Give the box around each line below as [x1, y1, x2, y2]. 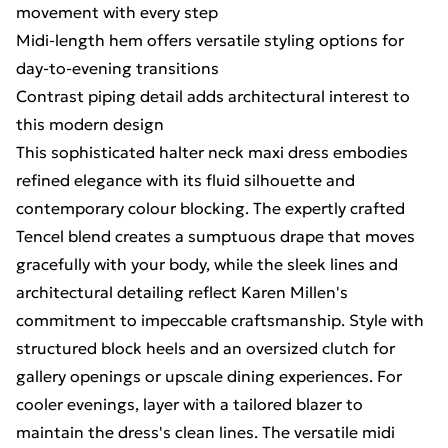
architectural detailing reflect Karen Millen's [16, 282, 348, 302]
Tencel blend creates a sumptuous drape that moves [16, 226, 415, 246]
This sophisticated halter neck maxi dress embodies [16, 142, 408, 162]
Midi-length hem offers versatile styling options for [16, 30, 404, 50]
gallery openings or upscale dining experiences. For [16, 366, 402, 386]
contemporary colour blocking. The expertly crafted [16, 198, 405, 218]
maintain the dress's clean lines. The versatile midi [16, 422, 395, 442]
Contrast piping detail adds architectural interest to [16, 86, 410, 106]
